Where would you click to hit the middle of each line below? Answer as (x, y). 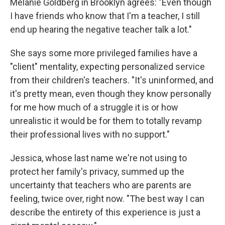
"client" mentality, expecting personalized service (107, 67)
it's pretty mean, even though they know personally (111, 94)
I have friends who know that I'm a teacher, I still (105, 16)
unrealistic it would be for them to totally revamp (106, 121)
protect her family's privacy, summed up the (97, 172)
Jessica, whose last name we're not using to (98, 158)
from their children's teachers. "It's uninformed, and (112, 80)
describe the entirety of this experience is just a (105, 212)
